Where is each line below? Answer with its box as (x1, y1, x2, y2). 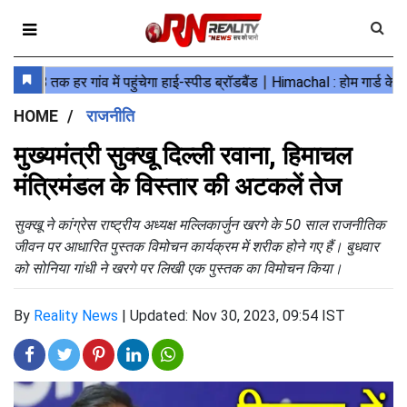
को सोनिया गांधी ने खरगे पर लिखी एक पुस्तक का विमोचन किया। (14, 258, 342, 278)
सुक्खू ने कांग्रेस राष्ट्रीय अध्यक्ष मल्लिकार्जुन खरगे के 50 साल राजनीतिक (14, 214, 385, 234)
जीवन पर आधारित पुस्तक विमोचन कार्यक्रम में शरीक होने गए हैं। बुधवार (14, 236, 379, 256)
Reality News (34, 307, 118, 324)
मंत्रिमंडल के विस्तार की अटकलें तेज (14, 172, 342, 202)
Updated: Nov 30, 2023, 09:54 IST (130, 307, 345, 324)
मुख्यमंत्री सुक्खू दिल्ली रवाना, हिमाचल (14, 141, 352, 171)
